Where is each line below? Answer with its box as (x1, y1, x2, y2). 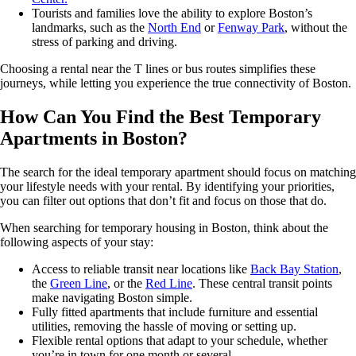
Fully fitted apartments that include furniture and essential (32, 304, 318, 319)
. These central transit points (192, 276, 332, 290)
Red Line (145, 276, 192, 290)
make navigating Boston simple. (32, 290, 192, 304)
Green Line (50, 276, 107, 290)
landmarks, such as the (32, 20, 148, 34)
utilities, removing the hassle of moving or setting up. (32, 319, 296, 333)
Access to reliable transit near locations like (32, 261, 250, 276)
